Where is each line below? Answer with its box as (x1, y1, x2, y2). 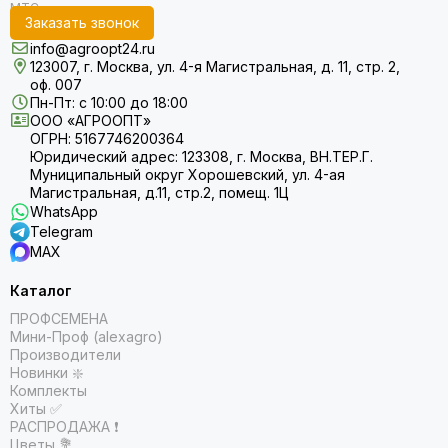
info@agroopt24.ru (30, 40, 155, 57)
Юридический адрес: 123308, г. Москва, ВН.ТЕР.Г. (30, 148, 373, 165)
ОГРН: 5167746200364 (30, 130, 184, 147)
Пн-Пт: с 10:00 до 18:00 (30, 94, 188, 111)
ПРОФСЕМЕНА (10, 310, 108, 327)
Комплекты (10, 382, 87, 399)
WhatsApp (30, 203, 98, 220)
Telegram (30, 223, 93, 240)
